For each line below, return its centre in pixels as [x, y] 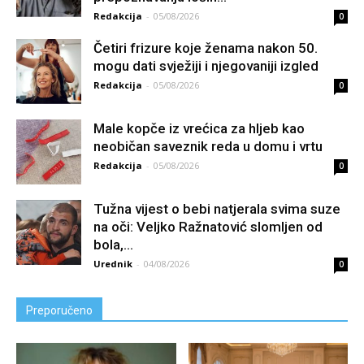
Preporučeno [59, 310]
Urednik [113, 263]
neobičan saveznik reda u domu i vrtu [208, 146]
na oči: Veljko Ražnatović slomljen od [208, 226]
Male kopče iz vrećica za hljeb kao [199, 128]
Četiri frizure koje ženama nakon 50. [206, 48]
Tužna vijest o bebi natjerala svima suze [217, 208]
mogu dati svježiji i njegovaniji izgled [206, 65]
